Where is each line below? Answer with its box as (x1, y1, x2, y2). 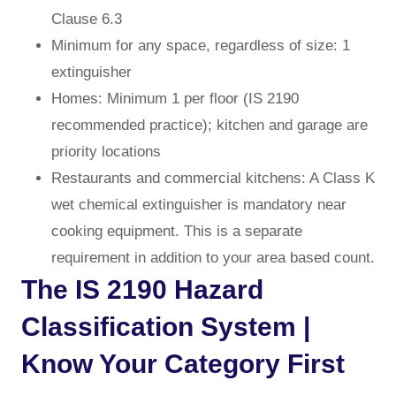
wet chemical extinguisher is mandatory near (51, 195, 346, 213)
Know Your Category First (21, 348, 345, 378)
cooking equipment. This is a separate (51, 222, 302, 240)
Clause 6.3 (51, 10, 122, 27)
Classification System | (21, 311, 310, 341)
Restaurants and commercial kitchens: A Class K (51, 169, 375, 187)
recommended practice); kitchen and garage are (51, 116, 368, 133)
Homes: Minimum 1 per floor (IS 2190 (51, 89, 299, 107)
